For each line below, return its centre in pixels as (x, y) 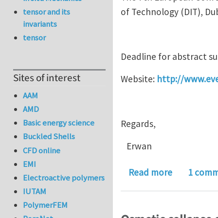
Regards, (138, 123)
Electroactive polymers (64, 177)
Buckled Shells (49, 136)
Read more (150, 172)
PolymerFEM (45, 205)
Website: (139, 79)
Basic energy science (59, 123)
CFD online (42, 150)
